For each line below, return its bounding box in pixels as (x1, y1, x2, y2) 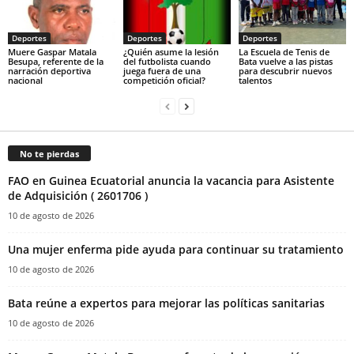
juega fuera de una (122, 65, 201, 77)
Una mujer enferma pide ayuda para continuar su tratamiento (8, 242, 344, 258)
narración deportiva (8, 65, 91, 77)
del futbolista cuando (122, 55, 211, 68)
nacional (8, 74, 43, 87)
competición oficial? (122, 74, 205, 87)
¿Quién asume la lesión (122, 46, 219, 58)
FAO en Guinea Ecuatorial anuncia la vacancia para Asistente (8, 173, 334, 189)
